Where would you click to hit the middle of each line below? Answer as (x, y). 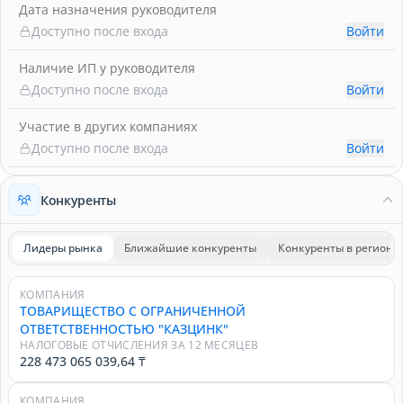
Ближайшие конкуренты (190, 248)
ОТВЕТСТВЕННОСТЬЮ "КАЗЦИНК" (124, 329)
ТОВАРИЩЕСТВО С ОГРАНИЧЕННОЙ (133, 311)
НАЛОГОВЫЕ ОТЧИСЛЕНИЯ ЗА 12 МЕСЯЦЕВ (139, 345)
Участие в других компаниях (108, 126)
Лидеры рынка (63, 248)
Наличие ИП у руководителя (107, 68)
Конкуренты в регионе (339, 248)
